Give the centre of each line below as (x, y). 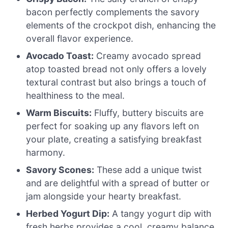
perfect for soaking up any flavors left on (113, 126)
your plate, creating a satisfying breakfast (114, 139)
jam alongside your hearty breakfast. (104, 196)
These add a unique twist (148, 170)
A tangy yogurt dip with (161, 214)
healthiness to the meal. (76, 96)
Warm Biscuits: (59, 113)
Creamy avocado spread (148, 56)
